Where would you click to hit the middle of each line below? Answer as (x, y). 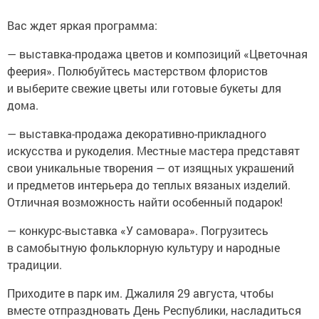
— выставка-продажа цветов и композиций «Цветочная (157, 53)
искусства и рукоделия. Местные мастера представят (153, 150)
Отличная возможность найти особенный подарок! (145, 202)
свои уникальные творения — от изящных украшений (151, 167)
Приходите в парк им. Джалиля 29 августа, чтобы (141, 293)
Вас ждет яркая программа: (82, 25)
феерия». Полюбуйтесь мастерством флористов (137, 70)
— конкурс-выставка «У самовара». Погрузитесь (138, 230)
